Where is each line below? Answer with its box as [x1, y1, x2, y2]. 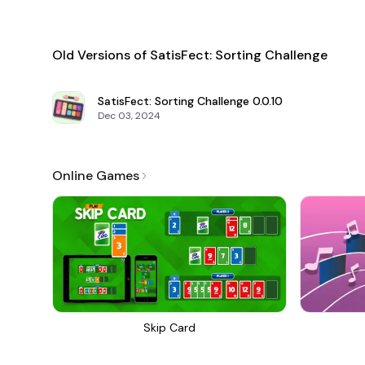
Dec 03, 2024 [98, 109, 161, 122]
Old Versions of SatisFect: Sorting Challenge [52, 46, 328, 64]
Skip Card [143, 320, 196, 335]
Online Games [52, 167, 139, 184]
